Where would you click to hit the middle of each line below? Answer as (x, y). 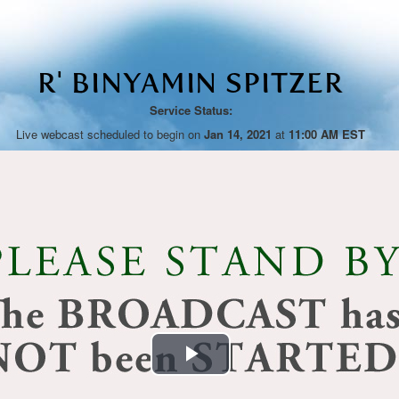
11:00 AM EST (327, 134)
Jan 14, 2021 (238, 134)
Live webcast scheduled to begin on (110, 134)
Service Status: (191, 110)
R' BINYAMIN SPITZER (191, 83)
